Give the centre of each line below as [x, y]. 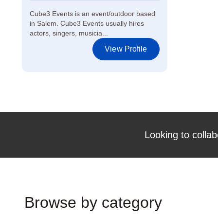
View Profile [126, 49]
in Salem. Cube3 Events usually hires [87, 23]
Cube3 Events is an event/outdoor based [92, 14]
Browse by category [93, 202]
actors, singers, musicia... [69, 33]
